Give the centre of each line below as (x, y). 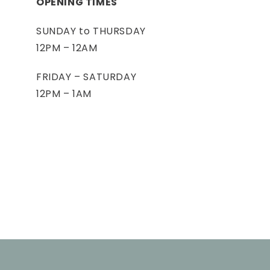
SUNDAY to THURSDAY (91, 31)
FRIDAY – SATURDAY (86, 77)
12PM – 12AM (67, 48)
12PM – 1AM (64, 94)
